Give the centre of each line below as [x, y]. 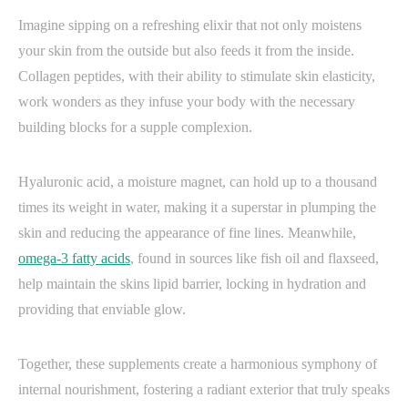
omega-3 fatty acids [74, 258]
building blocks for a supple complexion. [135, 127]
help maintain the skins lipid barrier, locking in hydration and [192, 283]
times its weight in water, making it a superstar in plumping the [197, 207]
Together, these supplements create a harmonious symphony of [198, 363]
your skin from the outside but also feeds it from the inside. [186, 50]
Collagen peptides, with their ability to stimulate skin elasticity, [197, 76]
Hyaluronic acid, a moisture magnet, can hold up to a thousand [198, 181]
